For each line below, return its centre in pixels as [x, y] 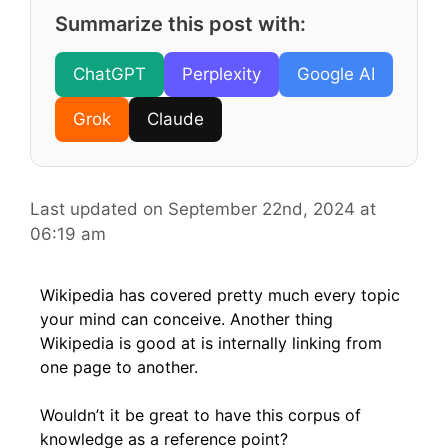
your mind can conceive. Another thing [186, 318]
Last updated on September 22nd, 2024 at [203, 209]
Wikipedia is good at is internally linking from [211, 342]
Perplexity [221, 74]
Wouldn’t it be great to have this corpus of [200, 414]
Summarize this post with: [180, 24]
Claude [175, 119]
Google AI [336, 74]
